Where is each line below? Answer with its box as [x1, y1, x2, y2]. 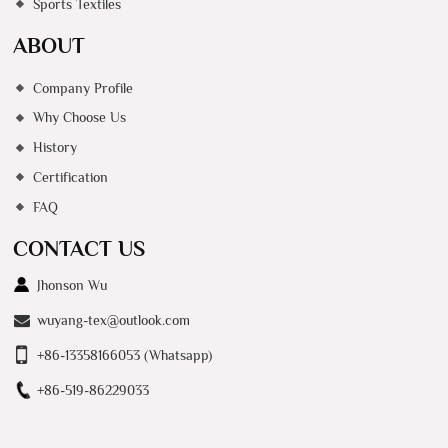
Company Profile [32, 79, 133, 96]
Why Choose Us [32, 109, 126, 126]
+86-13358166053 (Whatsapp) [37, 347, 213, 364]
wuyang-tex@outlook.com [37, 312, 191, 329]
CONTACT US [13, 236, 146, 262]
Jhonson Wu [37, 277, 108, 294]
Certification [32, 168, 108, 185]
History [32, 139, 77, 156]
